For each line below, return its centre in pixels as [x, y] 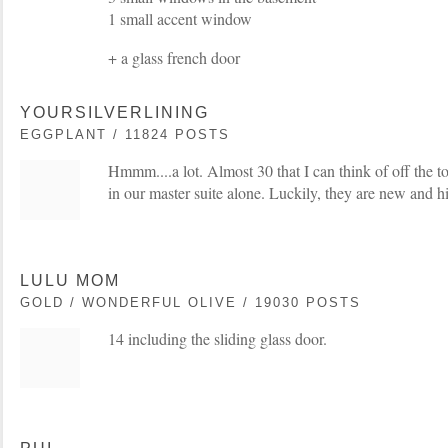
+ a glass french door [174, 57]
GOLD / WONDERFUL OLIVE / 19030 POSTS [190, 302]
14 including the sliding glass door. [217, 338]
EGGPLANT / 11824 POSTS [125, 134]
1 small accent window [180, 18]
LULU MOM [70, 280]
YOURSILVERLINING [114, 112]
